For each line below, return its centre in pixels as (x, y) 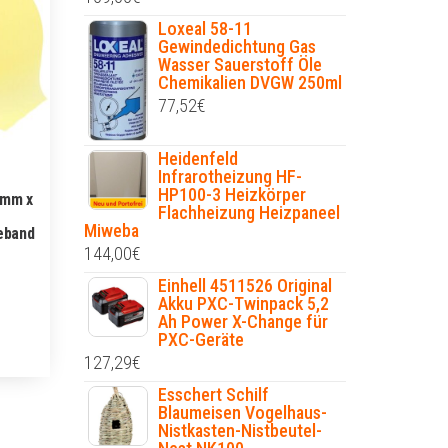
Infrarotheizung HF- (229, 177)
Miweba (111, 231)
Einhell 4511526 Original (244, 286)
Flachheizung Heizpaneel (248, 213)
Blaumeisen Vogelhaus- (242, 413)
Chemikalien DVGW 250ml (249, 82)
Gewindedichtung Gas (236, 46)
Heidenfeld (197, 159)
